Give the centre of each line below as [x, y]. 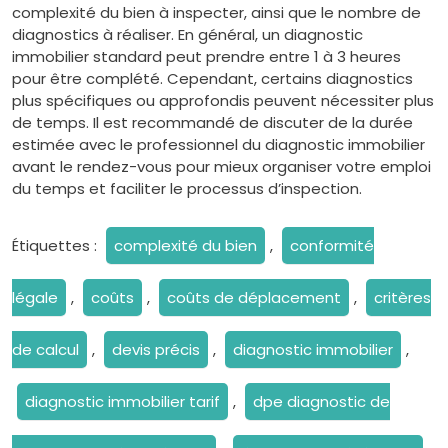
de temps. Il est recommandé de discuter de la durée [212, 122]
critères [402, 297]
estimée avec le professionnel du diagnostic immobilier [218, 144]
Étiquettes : [56, 245]
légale [35, 297]
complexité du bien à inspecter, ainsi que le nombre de [216, 12]
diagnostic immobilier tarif [122, 401]
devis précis [156, 349]
